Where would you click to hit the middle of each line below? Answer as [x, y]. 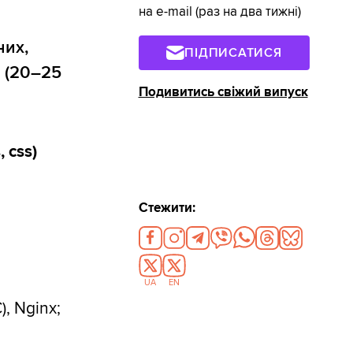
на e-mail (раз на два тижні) [219, 12]
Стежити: [167, 208]
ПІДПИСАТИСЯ [233, 52]
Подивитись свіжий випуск [223, 92]
